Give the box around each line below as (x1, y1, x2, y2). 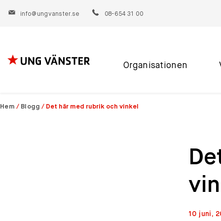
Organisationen (123, 61, 188, 70)
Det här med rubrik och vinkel (46, 104, 139, 110)
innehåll (7, 94, 37, 103)
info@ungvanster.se (20, 11, 80, 17)
